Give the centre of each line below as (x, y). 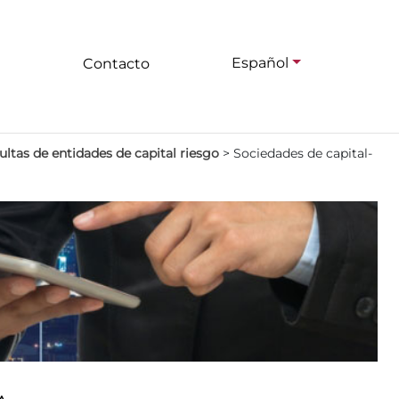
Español (261, 63)
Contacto (116, 64)
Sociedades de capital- (303, 153)
